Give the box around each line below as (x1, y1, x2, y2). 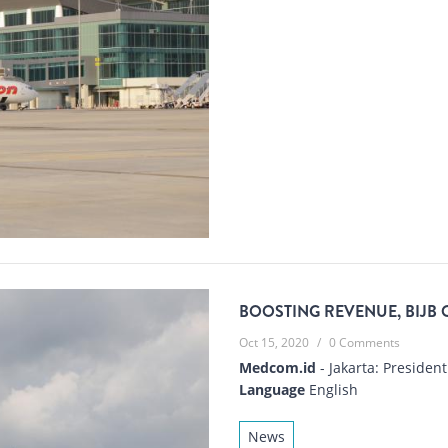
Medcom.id (239, 357, 316, 377)
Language (239, 379, 305, 399)
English (305, 379, 358, 399)
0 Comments (329, 333, 400, 351)
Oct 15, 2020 (239, 333, 309, 351)
